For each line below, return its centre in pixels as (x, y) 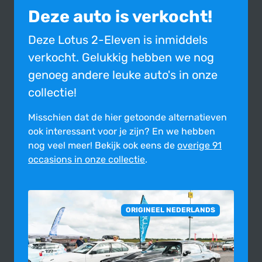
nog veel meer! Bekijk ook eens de (103, 146)
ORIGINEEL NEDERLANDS (171, 210)
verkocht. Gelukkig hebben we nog (121, 58)
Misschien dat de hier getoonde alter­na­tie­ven (127, 118)
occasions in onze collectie (87, 160)
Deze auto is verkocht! (120, 17)
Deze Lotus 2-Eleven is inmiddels (118, 40)
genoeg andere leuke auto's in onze (123, 75)
